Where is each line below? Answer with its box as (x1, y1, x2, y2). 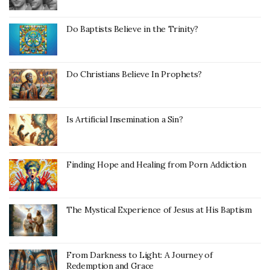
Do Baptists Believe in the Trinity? (66, 24, 198, 35)
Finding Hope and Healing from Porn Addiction (66, 159, 246, 171)
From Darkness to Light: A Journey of (66, 250, 213, 261)
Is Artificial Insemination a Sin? (66, 114, 183, 125)
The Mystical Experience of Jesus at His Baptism (66, 204, 252, 216)
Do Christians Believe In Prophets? (66, 69, 202, 80)
